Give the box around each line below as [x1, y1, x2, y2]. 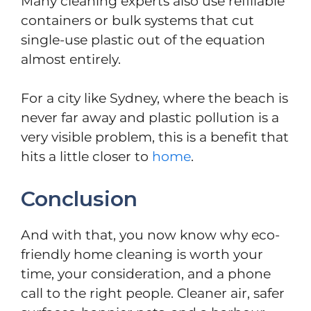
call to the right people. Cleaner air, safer [21, 285, 285, 301]
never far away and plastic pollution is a [21, 110, 279, 126]
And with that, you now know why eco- [21, 226, 280, 243]
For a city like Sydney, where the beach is [21, 90, 288, 107]
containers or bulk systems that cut [21, 12, 254, 28]
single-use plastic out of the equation [21, 31, 265, 48]
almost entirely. [21, 51, 121, 67]
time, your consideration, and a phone [21, 265, 271, 282]
